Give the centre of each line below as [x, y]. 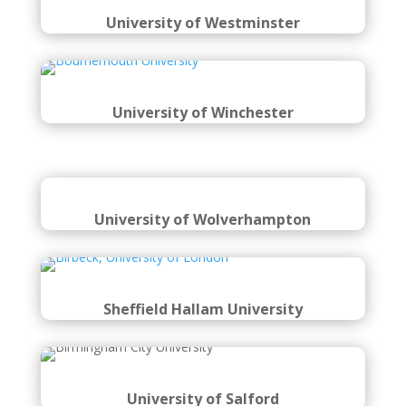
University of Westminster [203, 23]
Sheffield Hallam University [203, 309]
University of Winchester [203, 112]
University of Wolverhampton [203, 219]
